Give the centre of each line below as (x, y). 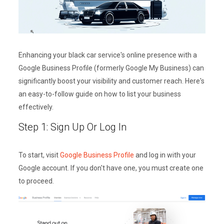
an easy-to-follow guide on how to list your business (99, 94)
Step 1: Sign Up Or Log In (72, 127)
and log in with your (165, 155)
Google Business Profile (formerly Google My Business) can (111, 68)
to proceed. (36, 181)
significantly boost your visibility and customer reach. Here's (111, 81)
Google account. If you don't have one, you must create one (111, 168)
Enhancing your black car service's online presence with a (107, 55)
